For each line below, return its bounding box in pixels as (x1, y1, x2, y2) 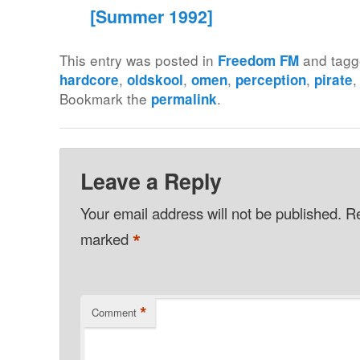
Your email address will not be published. (80, 202, 342, 223)
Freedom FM (218, 50, 300, 70)
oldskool (127, 69, 184, 89)
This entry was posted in (59, 49, 219, 70)
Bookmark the (59, 88, 152, 108)
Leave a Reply (80, 165, 222, 196)
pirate (314, 69, 354, 89)
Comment (91, 304, 137, 320)
